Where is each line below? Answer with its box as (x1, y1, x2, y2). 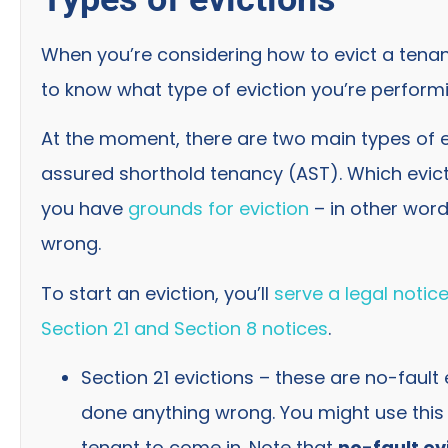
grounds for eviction (128, 196, 309, 222)
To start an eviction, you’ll (41, 280, 274, 306)
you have (41, 196, 128, 222)
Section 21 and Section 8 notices (41, 315, 328, 341)
